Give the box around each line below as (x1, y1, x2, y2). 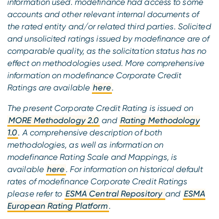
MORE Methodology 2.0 (8, 115, 99, 125)
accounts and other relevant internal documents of (7, 9, 199, 19)
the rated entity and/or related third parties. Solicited (7, 21, 211, 31)
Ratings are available (7, 82, 92, 92)
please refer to (7, 188, 65, 198)
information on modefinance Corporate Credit (7, 70, 182, 80)
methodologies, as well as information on (7, 139, 164, 150)
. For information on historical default (66, 164, 203, 174)
